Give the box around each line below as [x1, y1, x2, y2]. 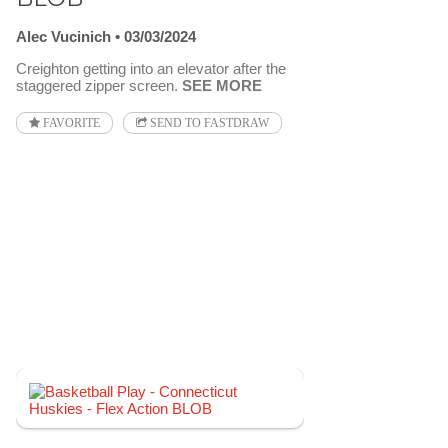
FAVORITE [40, 116, 100, 129]
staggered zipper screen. [16, 76, 182, 94]
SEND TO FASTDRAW [147, 116, 269, 129]
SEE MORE [182, 76, 262, 94]
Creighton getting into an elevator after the [16, 59, 286, 77]
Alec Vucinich [16, 27, 111, 45]
